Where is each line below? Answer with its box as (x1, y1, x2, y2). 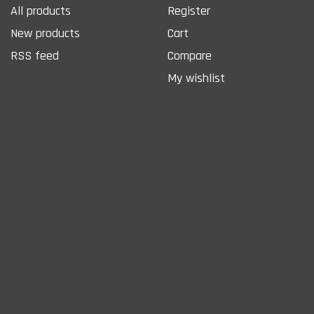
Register (168, 2, 210, 19)
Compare (168, 47, 212, 64)
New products (11, 25, 80, 41)
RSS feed (11, 47, 59, 64)
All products (11, 2, 71, 19)
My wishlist (168, 69, 225, 86)
